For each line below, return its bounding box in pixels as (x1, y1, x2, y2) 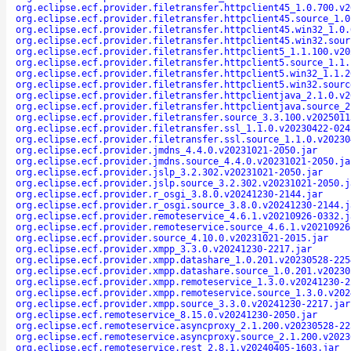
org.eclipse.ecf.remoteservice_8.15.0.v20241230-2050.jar (16, 309, 317, 320)
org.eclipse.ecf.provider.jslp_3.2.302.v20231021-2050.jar (16, 166, 323, 178)
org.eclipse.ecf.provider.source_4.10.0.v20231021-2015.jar (16, 232, 328, 244)
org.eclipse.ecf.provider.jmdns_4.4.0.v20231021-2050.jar (16, 144, 317, 156)
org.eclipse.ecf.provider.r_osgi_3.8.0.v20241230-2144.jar (16, 188, 323, 200)
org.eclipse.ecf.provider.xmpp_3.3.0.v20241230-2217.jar (16, 243, 312, 255)
